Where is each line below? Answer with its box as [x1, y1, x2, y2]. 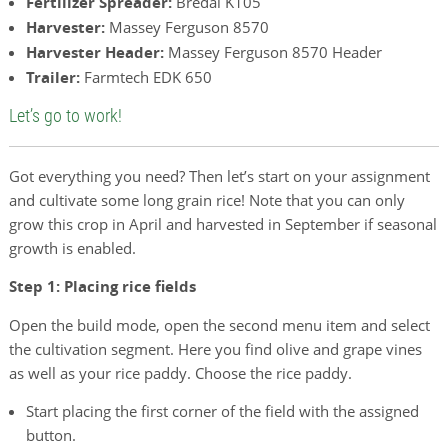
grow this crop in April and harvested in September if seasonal [8, 214, 437, 234]
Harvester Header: [26, 42, 165, 63]
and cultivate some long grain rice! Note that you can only [8, 190, 405, 210]
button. [26, 425, 81, 445]
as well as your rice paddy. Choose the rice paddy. [8, 363, 352, 383]
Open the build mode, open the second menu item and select [8, 315, 430, 335]
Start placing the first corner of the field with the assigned [26, 401, 420, 421]
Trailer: [26, 67, 81, 88]
